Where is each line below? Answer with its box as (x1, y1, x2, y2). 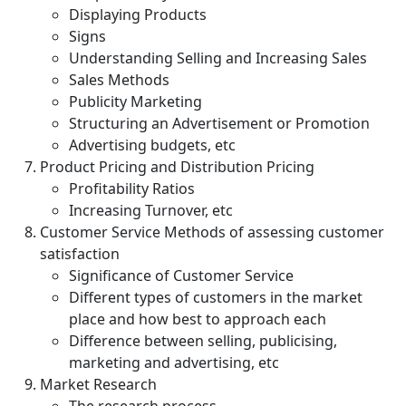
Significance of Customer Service (69, 266, 294, 285)
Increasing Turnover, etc (69, 200, 233, 220)
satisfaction (40, 244, 120, 264)
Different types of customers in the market (69, 287, 362, 307)
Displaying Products (69, 5, 207, 24)
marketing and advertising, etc (69, 353, 279, 372)
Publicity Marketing (69, 92, 202, 111)
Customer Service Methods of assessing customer (40, 222, 384, 242)
